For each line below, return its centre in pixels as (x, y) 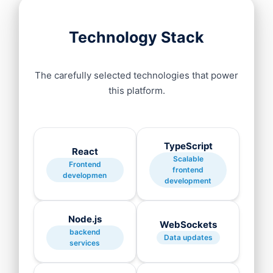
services (85, 243)
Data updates (188, 237)
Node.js (85, 219)
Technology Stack (136, 37)
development (188, 181)
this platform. (136, 90)
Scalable (188, 159)
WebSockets (188, 225)
